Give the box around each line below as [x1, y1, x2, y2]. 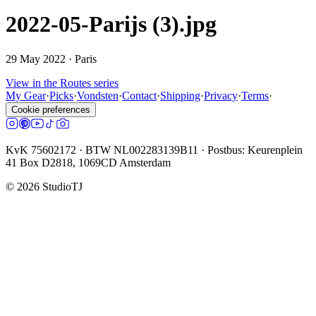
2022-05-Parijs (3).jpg [6, 11, 217, 37]
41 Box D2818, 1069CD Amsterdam [6, 156, 171, 169]
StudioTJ [39, 180, 83, 193]
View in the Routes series [6, 76, 119, 89]
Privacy [204, 89, 238, 102]
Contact [122, 89, 157, 102]
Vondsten [77, 89, 119, 102]
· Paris [66, 52, 97, 65]
